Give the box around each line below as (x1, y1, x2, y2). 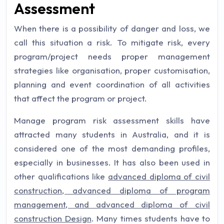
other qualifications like (14, 171, 108, 181)
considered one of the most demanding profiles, (14, 143, 210, 153)
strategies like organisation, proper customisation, (14, 65, 210, 75)
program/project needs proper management (14, 51, 210, 61)
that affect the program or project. (14, 93, 149, 103)
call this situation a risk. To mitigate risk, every (14, 37, 210, 47)
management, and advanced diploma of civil (14, 199, 210, 209)
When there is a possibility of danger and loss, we (14, 23, 210, 33)
